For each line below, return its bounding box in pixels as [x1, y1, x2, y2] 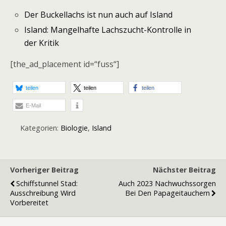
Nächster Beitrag [153, 165, 216, 175]
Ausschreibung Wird [10, 188, 76, 198]
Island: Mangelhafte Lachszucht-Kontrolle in [24, 24, 192, 36]
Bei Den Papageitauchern [125, 188, 210, 198]
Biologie [61, 123, 88, 133]
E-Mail [26, 102, 41, 109]
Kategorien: [20, 123, 61, 133]
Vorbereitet [10, 198, 48, 208]
